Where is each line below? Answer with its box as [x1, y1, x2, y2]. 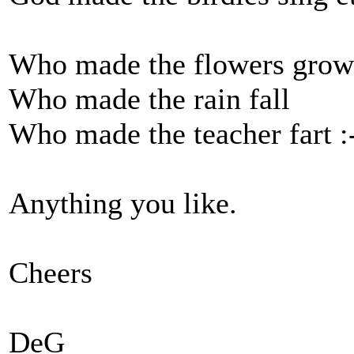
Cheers [9, 256, 92, 289]
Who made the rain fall [9, 82, 290, 115]
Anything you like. [9, 186, 237, 220]
